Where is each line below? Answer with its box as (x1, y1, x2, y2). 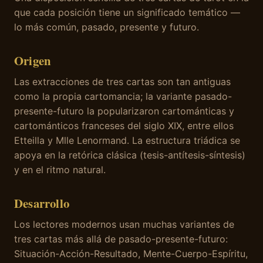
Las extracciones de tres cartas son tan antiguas (14, 76, 231, 88)
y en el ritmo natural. (14, 164, 106, 176)
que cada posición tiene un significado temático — (14, 6, 240, 19)
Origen (14, 52, 52, 70)
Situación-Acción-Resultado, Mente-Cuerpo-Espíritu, (14, 248, 248, 260)
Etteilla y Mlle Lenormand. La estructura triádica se (14, 134, 240, 147)
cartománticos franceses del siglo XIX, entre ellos (14, 120, 234, 132)
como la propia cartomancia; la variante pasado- (14, 90, 232, 103)
